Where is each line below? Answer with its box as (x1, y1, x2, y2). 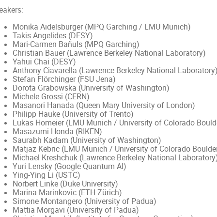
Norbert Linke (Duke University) (12, 179, 118, 189)
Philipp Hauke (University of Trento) (12, 109, 134, 120)
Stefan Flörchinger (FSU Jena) (12, 74, 116, 85)
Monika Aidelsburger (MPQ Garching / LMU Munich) (12, 22, 191, 32)
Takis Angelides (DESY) (12, 31, 93, 41)
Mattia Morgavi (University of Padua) (12, 205, 139, 216)
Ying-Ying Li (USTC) (12, 170, 80, 181)
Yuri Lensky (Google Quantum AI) (12, 161, 126, 172)
